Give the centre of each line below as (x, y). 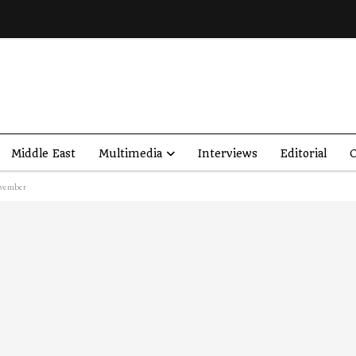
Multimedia (130, 153)
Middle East (43, 153)
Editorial (303, 153)
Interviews (227, 153)
